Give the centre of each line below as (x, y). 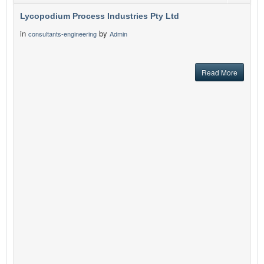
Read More (220, 72)
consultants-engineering (62, 34)
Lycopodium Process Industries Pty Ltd (100, 16)
